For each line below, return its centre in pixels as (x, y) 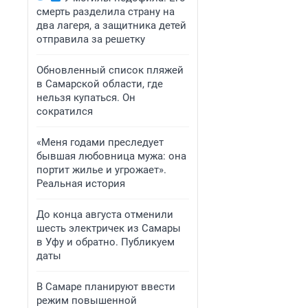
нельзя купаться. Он (86, 98)
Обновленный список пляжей (110, 70)
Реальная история (81, 184)
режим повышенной (87, 300)
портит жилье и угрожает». (101, 170)
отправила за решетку (91, 39)
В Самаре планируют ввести (106, 287)
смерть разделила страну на (106, 12)
